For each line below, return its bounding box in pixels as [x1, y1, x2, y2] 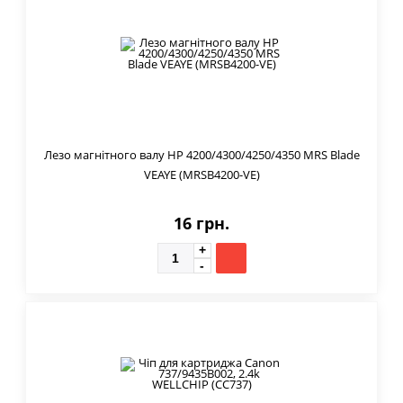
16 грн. [174, 211, 229, 234]
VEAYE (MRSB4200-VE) [143, 166, 260, 183]
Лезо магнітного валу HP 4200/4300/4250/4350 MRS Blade [43, 146, 360, 163]
